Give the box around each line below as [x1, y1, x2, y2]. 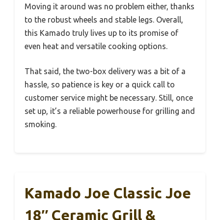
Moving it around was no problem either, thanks [25, 2, 194, 11]
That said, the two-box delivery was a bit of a [25, 67, 186, 76]
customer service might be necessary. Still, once [25, 93, 193, 103]
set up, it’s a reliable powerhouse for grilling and [25, 107, 195, 116]
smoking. [25, 120, 56, 129]
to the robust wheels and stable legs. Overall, [25, 15, 183, 25]
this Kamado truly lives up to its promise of [25, 28, 178, 38]
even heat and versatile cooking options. [25, 42, 167, 51]
